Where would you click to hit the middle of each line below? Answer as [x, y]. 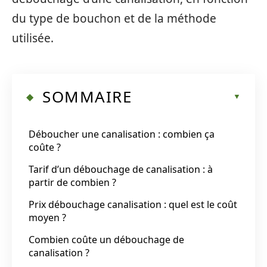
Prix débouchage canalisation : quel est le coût [133, 204]
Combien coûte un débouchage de [106, 239]
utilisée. [33, 38]
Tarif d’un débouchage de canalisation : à [121, 169]
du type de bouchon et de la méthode [114, 18]
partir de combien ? [72, 182]
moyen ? [47, 217]
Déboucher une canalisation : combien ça [122, 134]
